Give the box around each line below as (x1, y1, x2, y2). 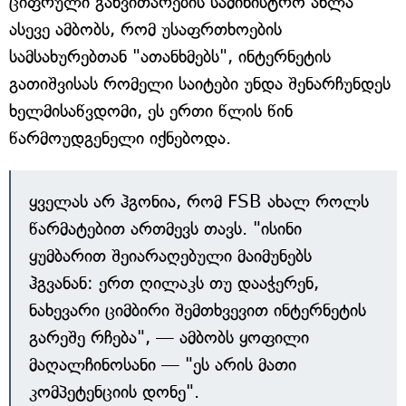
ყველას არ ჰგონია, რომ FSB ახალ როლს (29, 191, 369, 213)
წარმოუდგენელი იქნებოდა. (9, 128, 231, 150)
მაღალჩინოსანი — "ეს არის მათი (29, 354, 296, 376)
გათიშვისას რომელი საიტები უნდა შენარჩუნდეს (9, 73, 391, 95)
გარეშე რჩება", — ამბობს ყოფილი (29, 327, 309, 349)
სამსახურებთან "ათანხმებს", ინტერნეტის (9, 46, 331, 68)
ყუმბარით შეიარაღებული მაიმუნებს (29, 246, 312, 267)
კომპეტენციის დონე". (29, 382, 199, 403)
